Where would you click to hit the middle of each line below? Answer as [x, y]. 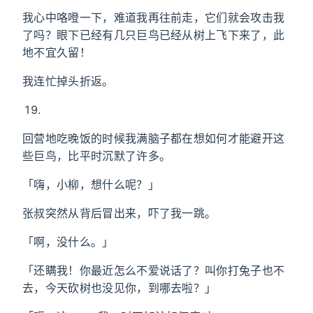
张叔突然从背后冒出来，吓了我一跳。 [119, 213]
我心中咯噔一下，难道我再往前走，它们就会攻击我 [154, 17]
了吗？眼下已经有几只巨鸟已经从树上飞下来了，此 [154, 35]
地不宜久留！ [57, 52]
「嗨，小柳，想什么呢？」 [91, 184]
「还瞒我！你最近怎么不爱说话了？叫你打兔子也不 [154, 270]
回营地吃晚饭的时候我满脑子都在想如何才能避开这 [154, 138]
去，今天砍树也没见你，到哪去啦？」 [119, 288]
